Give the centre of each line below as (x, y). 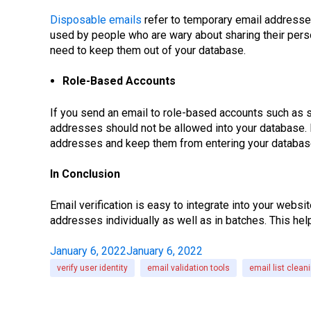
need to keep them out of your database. (148, 50)
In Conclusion (85, 174)
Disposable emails (96, 19)
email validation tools (188, 268)
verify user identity (92, 268)
